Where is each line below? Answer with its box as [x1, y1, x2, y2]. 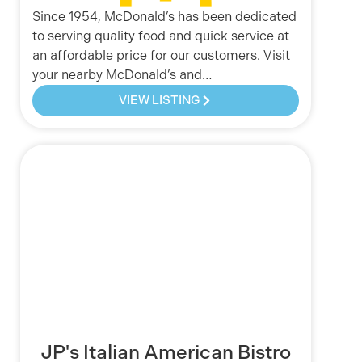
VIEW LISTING [119, 93, 200, 108]
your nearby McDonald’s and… [32, 67, 212, 83]
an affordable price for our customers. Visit [32, 48, 290, 64]
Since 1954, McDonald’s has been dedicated [32, 9, 297, 25]
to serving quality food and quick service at [32, 28, 289, 44]
